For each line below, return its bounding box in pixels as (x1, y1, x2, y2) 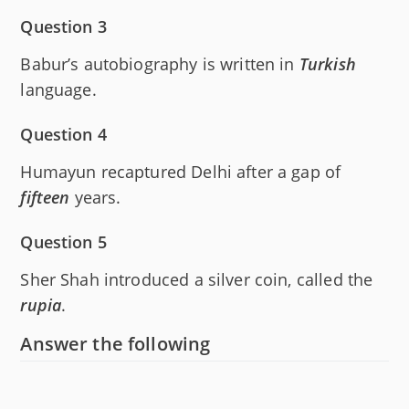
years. (69, 185, 121, 208)
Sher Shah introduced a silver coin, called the (20, 267, 373, 290)
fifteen (20, 185, 70, 208)
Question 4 (20, 122, 107, 145)
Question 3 (20, 15, 107, 37)
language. (20, 78, 97, 100)
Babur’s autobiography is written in (20, 52, 299, 75)
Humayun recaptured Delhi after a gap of (20, 160, 341, 183)
